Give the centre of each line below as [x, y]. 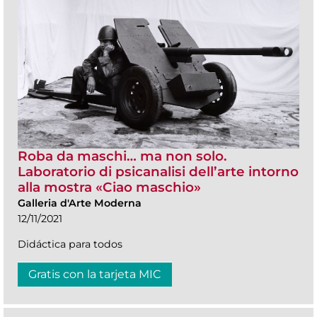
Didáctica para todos [70, 244]
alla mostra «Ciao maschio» [109, 188]
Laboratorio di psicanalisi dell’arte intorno [158, 172]
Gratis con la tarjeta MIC [95, 275]
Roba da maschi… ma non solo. [122, 156]
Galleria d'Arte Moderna [80, 203]
